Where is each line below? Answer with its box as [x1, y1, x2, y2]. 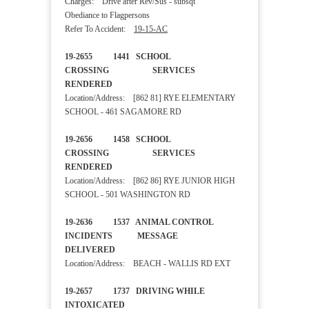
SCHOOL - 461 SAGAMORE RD [65, 107, 181, 117]
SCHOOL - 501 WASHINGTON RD [65, 190, 190, 200]
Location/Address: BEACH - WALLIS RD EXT [65, 259, 230, 269]
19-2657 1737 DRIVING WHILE [65, 286, 205, 297]
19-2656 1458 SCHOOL [65, 134, 170, 145]
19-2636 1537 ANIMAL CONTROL [65, 217, 213, 228]
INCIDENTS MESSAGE [65, 231, 178, 241]
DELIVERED [65, 245, 154, 255]
